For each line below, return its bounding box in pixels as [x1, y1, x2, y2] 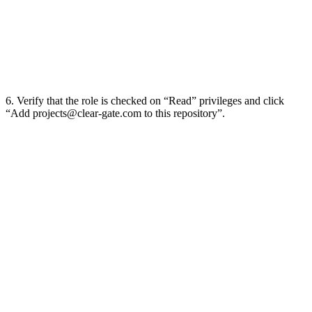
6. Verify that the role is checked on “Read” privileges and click [6, 94, 284, 107]
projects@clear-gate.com [33, 107, 141, 119]
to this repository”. [141, 107, 225, 119]
